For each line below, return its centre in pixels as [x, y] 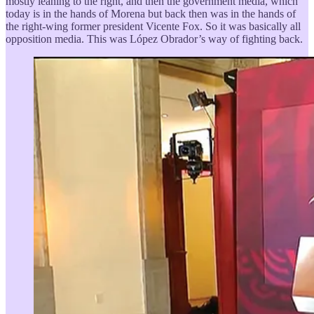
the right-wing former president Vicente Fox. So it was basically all [153, 26]
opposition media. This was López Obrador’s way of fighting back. [154, 39]
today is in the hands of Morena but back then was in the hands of [151, 13]
